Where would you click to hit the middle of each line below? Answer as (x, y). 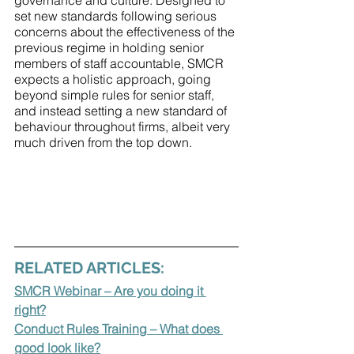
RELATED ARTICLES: (89, 267)
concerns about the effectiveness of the (126, 32)
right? (30, 309)
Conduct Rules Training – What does (119, 328)
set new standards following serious (117, 16)
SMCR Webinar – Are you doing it (110, 290)
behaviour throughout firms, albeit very (124, 126)
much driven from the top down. (103, 142)
